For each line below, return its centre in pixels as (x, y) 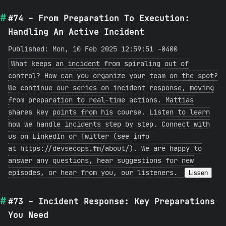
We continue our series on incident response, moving (111, 88)
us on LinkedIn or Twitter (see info (79, 136)
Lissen (198, 173)
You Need (28, 215)
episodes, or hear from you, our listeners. (95, 173)
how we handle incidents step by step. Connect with (109, 124)
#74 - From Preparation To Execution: (99, 18)
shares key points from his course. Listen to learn (109, 112)
